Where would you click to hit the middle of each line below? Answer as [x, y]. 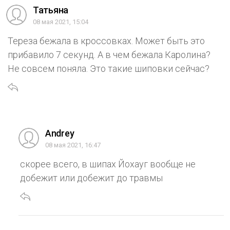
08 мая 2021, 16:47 [73, 145]
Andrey [60, 133]
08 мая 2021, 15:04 [61, 22]
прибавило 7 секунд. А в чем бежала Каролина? [109, 55]
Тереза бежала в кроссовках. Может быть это [106, 41]
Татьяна [51, 10]
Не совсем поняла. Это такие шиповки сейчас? [109, 69]
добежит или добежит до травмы [91, 178]
